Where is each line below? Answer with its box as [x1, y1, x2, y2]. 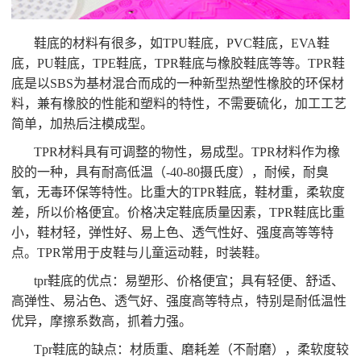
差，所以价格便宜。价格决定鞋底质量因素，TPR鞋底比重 [11, 205, 346, 219]
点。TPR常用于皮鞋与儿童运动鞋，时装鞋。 [11, 245, 268, 259]
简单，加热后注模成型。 [11, 116, 154, 131]
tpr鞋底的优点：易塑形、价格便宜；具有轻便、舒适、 [34, 273, 345, 288]
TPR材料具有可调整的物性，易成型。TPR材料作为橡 [34, 144, 341, 159]
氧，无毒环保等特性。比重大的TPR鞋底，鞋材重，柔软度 [11, 185, 346, 199]
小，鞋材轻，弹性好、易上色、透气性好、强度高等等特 [11, 225, 334, 239]
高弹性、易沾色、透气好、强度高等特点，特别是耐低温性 [11, 293, 347, 308]
